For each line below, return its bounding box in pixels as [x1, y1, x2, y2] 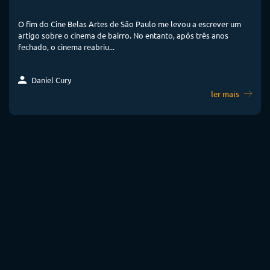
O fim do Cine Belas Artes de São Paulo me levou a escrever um [18, 18, 241, 29]
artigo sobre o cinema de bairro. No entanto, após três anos [18, 30, 228, 40]
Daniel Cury [30, 74, 71, 85]
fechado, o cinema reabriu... [18, 41, 115, 52]
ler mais [211, 88, 241, 99]
